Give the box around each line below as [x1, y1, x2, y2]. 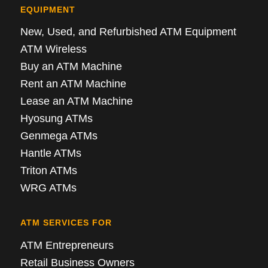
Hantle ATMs [20, 147, 81, 160]
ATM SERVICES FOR [20, 218, 112, 228]
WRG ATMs [20, 182, 77, 194]
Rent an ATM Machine [20, 78, 126, 90]
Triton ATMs [20, 165, 77, 177]
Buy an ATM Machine [20, 60, 122, 73]
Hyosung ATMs [20, 112, 93, 125]
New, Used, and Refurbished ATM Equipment [20, 26, 236, 38]
